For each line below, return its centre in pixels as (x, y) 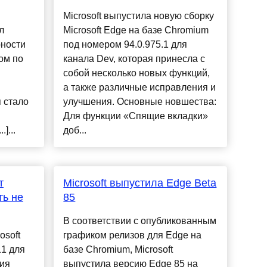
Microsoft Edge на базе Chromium (136, 30)
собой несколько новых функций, (137, 73)
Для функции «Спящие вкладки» (136, 116)
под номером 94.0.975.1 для (125, 45)
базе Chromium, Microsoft (118, 250)
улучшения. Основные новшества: (140, 102)
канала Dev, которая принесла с (134, 59)
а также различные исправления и (140, 88)
